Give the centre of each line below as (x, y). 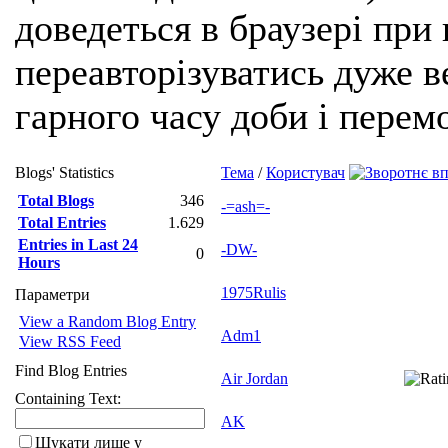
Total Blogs (56, 200)
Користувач (305, 172)
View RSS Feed (70, 341)
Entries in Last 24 (78, 244)
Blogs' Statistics (64, 172)
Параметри (52, 294)
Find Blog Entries (71, 370)
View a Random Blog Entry (107, 321)
